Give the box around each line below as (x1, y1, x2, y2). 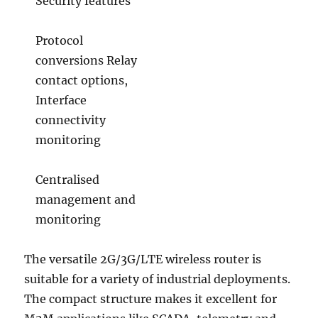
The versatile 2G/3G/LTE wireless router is (24, 251, 262, 266)
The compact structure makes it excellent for (24, 291, 278, 306)
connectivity (35, 112, 106, 127)
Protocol (35, 33, 83, 48)
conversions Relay (35, 53, 137, 67)
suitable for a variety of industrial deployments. (24, 271, 291, 286)
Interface (35, 92, 87, 107)
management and (35, 192, 136, 207)
